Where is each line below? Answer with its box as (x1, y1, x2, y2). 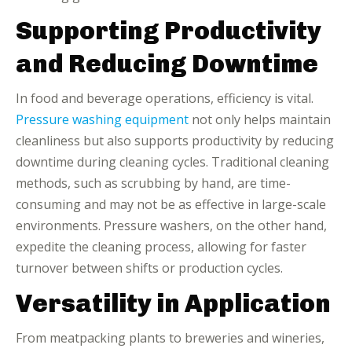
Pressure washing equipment (16, 111, 189, 128)
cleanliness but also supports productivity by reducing (16, 132, 334, 149)
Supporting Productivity (16, 16, 321, 46)
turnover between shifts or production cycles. (16, 259, 283, 277)
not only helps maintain (189, 111, 331, 128)
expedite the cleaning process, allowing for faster (16, 238, 306, 255)
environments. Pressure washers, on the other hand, (16, 217, 327, 234)
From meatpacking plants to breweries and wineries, (16, 329, 324, 346)
